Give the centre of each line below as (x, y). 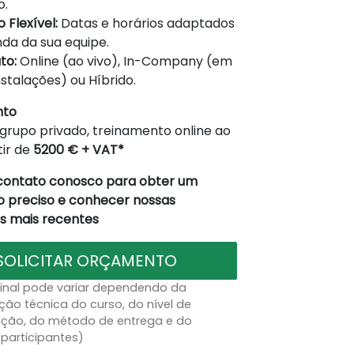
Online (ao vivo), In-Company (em (124, 61)
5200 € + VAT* (78, 149)
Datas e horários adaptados (146, 23)
